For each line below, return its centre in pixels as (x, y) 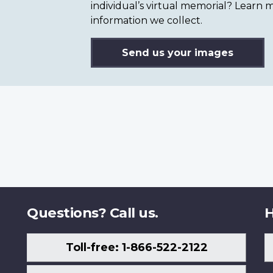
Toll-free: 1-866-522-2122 (136, 248)
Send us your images (178, 52)
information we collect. (147, 20)
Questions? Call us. (93, 212)
